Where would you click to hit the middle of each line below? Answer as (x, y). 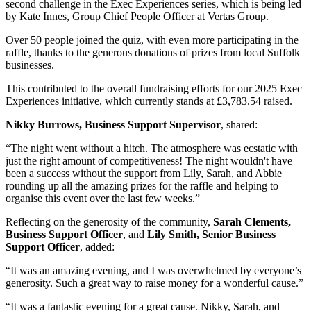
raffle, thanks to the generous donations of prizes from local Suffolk (153, 53)
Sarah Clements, (252, 222)
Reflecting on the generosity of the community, (109, 222)
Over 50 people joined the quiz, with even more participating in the (152, 40)
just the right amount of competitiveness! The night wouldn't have (149, 161)
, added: (97, 247)
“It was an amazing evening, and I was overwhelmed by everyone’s (153, 271)
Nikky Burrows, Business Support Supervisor (113, 125)
